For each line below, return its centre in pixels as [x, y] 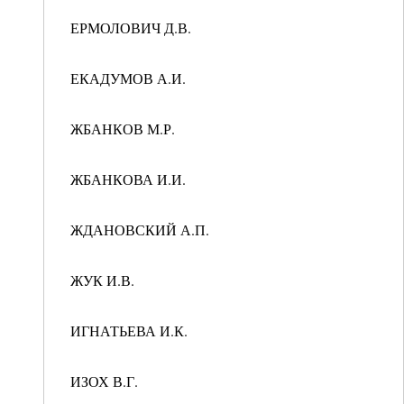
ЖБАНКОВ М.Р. [120, 129]
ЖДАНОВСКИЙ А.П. [138, 230]
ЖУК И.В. [100, 280]
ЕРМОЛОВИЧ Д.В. [129, 28]
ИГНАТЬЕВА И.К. [127, 331]
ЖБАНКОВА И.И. [126, 179]
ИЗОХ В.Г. [102, 381]
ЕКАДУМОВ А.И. [126, 78]
